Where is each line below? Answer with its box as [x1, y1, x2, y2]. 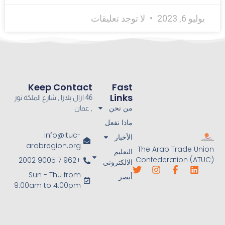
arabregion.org [26, 141, 81, 151]
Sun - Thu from [29, 170, 81, 180]
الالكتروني [103, 157, 133, 167]
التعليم [114, 146, 133, 157]
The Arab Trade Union [137, 144, 214, 155]
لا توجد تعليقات [91, 13, 147, 24]
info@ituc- [44, 130, 81, 141]
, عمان [74, 103, 92, 112]
